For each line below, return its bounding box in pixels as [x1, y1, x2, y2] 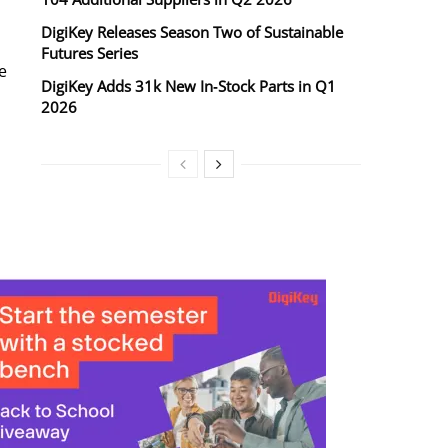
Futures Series [41, 43, 138, 64]
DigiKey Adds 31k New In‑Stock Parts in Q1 [41, 76, 336, 97]
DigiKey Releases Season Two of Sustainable [41, 22, 343, 43]
